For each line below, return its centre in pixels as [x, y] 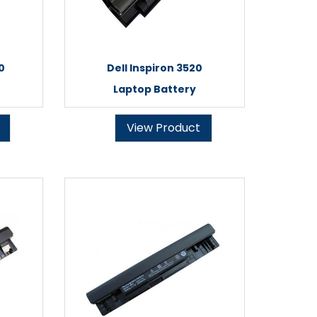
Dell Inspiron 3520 [155, 68]
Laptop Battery [155, 89]
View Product [163, 128]
